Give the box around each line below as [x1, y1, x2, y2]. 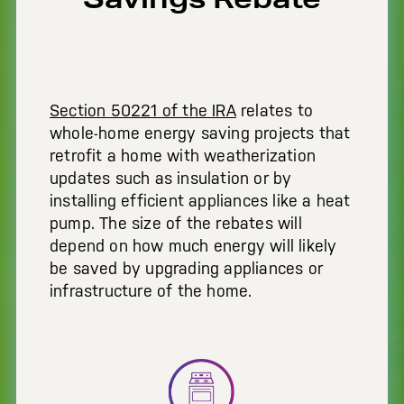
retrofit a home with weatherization [50, 146, 316, 165]
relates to [235, 101, 314, 120]
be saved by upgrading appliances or [50, 259, 323, 278]
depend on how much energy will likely [50, 236, 337, 255]
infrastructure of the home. [50, 281, 252, 300]
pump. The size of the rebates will [50, 214, 302, 233]
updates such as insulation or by [50, 169, 292, 188]
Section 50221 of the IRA [50, 101, 236, 120]
